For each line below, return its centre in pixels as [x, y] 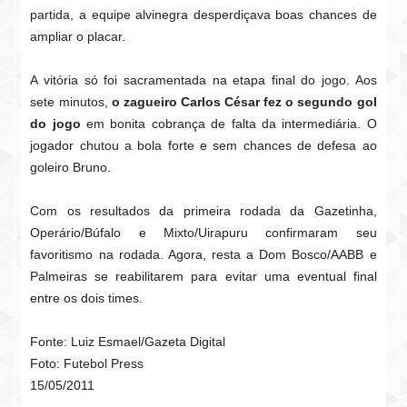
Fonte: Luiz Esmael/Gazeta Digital [128, 342]
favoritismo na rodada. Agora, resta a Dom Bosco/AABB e [203, 254]
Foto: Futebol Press [87, 363]
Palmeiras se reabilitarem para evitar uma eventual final [203, 276]
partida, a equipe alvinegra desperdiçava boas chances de [203, 15]
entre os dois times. [87, 298]
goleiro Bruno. [71, 167]
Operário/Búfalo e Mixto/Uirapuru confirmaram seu [203, 233]
